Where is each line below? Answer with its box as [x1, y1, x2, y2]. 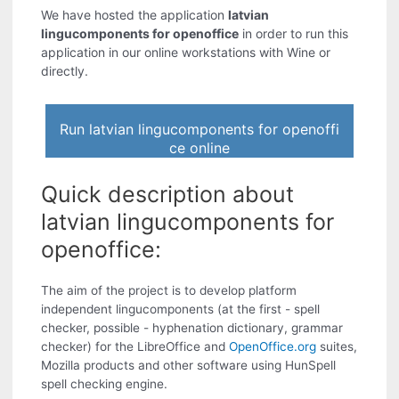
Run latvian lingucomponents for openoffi [60, 120, 339, 139]
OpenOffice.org [229, 339, 317, 354]
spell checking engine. [41, 377, 168, 392]
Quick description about [41, 181, 295, 208]
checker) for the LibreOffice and [41, 339, 230, 354]
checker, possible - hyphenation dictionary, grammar [41, 321, 344, 336]
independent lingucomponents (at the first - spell [41, 302, 321, 317]
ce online [169, 139, 230, 158]
